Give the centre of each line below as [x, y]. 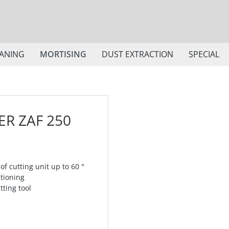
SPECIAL [204, 54]
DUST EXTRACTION [138, 54]
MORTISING [63, 54]
